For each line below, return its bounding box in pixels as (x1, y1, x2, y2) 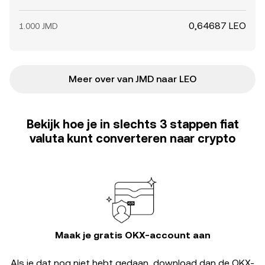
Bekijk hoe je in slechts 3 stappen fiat (26, 117, 239, 131)
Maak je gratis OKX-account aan (54, 230, 211, 241)
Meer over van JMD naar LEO (69, 73, 196, 85)
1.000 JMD (19, 21, 58, 31)
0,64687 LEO (189, 20, 246, 31)
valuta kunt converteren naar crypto (30, 131, 235, 146)
